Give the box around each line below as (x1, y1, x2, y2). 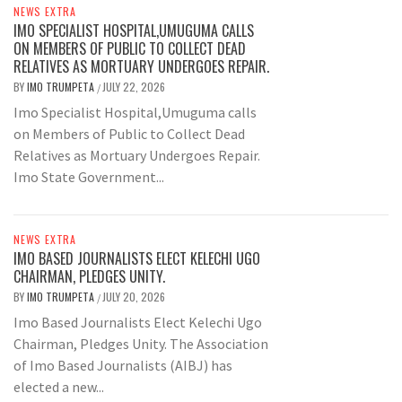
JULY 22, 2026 (102, 79, 165, 95)
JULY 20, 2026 (102, 289, 165, 305)
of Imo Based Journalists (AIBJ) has (13, 356, 232, 375)
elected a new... (13, 378, 104, 397)
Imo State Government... (13, 168, 164, 187)
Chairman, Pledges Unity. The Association (13, 335, 268, 354)
